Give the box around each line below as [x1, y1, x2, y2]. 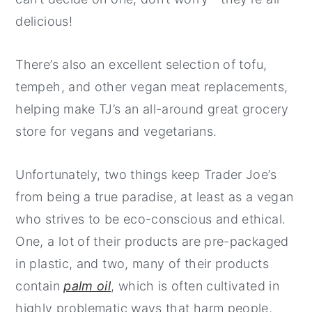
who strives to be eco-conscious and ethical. [15, 211, 286, 226]
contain [15, 278, 64, 293]
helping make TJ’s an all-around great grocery [15, 101, 289, 116]
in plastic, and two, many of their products [15, 256, 269, 271]
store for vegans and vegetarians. [15, 123, 217, 139]
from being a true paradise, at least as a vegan [15, 189, 294, 204]
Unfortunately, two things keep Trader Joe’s [15, 166, 276, 182]
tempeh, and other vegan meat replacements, [15, 79, 288, 94]
